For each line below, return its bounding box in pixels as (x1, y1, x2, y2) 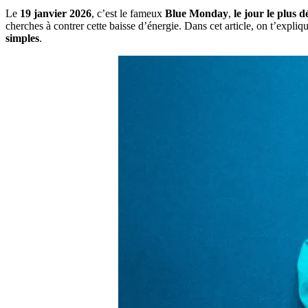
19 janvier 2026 (20, 7, 91, 19)
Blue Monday (165, 7, 228, 19)
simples (5, 32, 39, 44)
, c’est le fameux (91, 7, 165, 19)
